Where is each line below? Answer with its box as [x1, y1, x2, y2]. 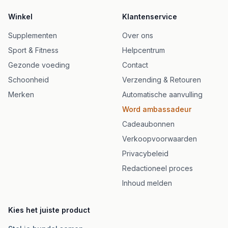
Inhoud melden [122, 179, 172, 187]
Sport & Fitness [8, 46, 59, 54]
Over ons [122, 31, 153, 40]
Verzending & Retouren [122, 75, 201, 84]
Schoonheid [8, 75, 49, 84]
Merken [8, 90, 34, 99]
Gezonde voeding [8, 61, 70, 69]
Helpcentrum [122, 46, 165, 54]
